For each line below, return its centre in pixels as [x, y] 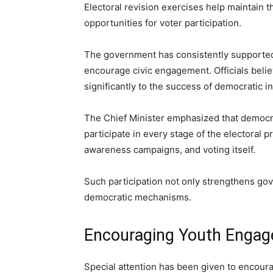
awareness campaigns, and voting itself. [170, 150]
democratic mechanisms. [138, 197]
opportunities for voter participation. [163, 23]
